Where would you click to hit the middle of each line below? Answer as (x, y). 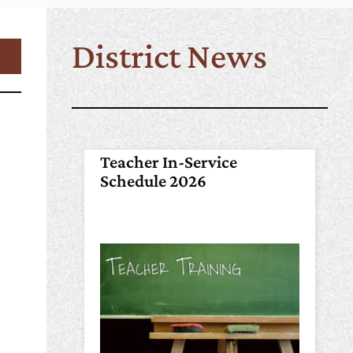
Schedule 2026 (154, 181)
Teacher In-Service (169, 162)
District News (170, 56)
